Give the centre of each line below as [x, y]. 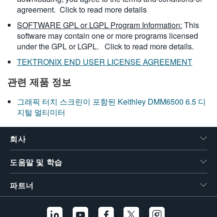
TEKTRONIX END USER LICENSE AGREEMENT [105, 62]
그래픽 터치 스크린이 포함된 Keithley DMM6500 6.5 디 [111, 101]
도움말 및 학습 [36, 163]
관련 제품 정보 [39, 82]
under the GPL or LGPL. [59, 46]
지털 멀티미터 [41, 112]
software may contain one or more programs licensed [108, 36]
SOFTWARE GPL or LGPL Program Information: [100, 25]
